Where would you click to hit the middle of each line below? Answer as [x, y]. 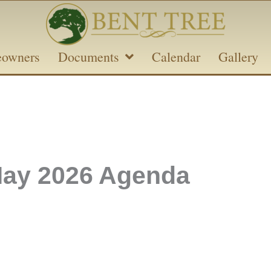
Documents [89, 57]
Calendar [176, 57]
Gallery [238, 57]
